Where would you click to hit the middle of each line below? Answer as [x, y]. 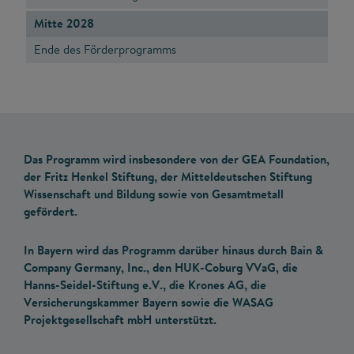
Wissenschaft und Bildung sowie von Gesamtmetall [154, 194]
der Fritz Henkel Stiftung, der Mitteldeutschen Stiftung [168, 177]
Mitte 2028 [64, 24]
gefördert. [51, 212]
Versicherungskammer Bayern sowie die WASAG [149, 302]
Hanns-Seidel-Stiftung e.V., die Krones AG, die [145, 284]
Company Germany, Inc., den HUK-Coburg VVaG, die [161, 267]
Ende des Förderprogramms [105, 50]
